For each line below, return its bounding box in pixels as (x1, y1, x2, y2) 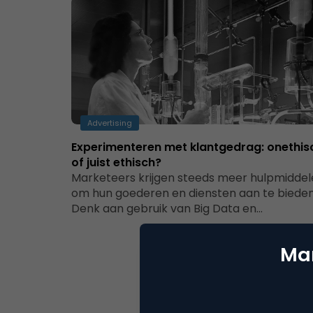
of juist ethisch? (71, 154, 161, 171)
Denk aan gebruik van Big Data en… (71, 201, 263, 217)
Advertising (87, 117, 132, 129)
